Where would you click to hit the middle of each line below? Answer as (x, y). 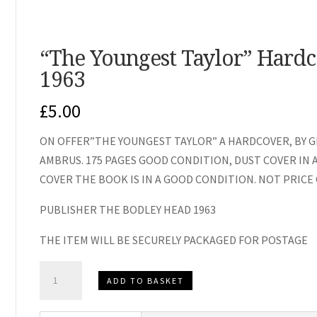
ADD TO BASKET (145, 280)
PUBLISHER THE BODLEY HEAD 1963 (127, 210)
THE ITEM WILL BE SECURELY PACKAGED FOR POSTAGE (173, 240)
